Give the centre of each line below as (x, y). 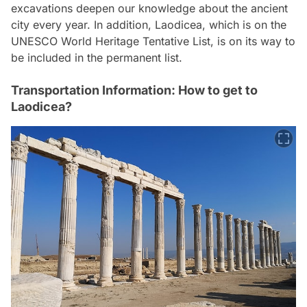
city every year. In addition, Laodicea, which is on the (149, 24)
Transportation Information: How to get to (134, 90)
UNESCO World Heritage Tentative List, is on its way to (153, 41)
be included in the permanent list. (97, 57)
